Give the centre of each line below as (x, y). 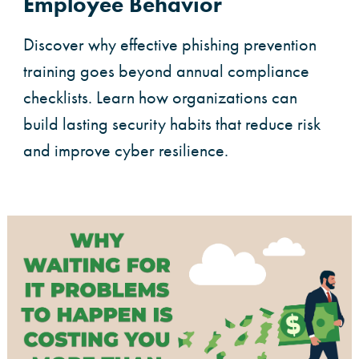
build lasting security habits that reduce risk (172, 124)
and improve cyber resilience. (126, 151)
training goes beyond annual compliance (166, 71)
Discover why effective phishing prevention (170, 45)
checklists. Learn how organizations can (160, 98)
